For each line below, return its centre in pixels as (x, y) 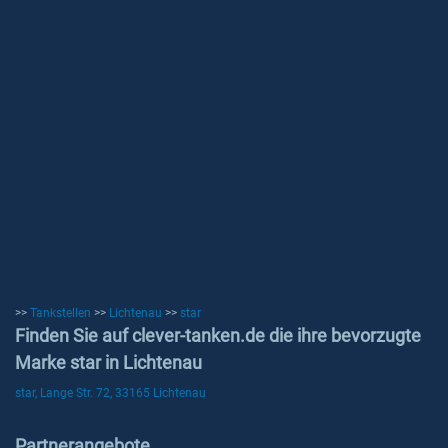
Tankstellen (60, 313)
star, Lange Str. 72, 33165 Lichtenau (110, 393)
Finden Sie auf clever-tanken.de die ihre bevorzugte (218, 335)
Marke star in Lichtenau (108, 362)
